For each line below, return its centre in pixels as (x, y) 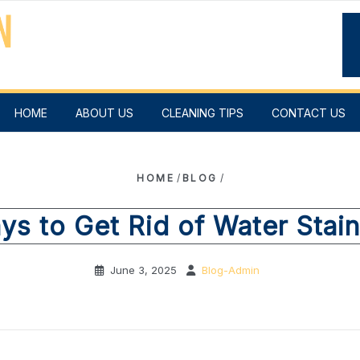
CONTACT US (309, 112)
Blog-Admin (230, 270)
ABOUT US (104, 112)
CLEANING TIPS (202, 112)
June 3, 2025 (143, 270)
